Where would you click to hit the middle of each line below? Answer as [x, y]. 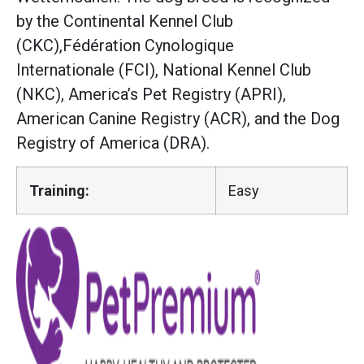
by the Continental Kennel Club [125, 21]
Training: [59, 190]
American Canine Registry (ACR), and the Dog [178, 118]
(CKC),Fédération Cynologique [125, 45]
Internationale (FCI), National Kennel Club [164, 69]
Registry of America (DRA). [113, 143]
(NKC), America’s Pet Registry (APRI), [151, 94]
